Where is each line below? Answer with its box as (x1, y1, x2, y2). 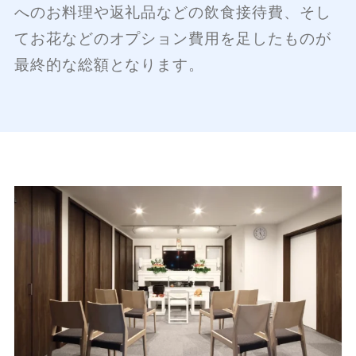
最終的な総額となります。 (14, 56, 205, 73)
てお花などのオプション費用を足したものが (14, 29, 331, 47)
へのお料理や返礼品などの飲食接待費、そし (14, 3, 331, 21)
